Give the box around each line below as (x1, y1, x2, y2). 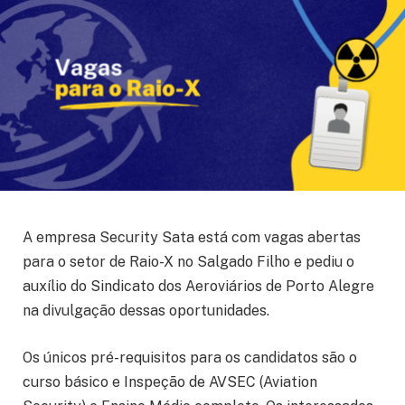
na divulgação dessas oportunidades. (23, 302, 269, 320)
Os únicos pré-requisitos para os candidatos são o (23, 348, 357, 366)
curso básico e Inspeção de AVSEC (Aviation (23, 372, 317, 391)
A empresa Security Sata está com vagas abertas (23, 229, 361, 247)
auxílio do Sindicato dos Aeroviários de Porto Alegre (23, 278, 374, 296)
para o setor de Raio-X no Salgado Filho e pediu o (23, 253, 354, 271)
